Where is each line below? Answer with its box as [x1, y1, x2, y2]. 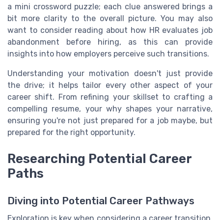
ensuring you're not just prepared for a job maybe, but [7, 115, 213, 125]
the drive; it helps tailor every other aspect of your [7, 80, 213, 90]
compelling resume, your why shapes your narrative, [7, 104, 213, 113]
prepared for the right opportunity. [7, 127, 136, 137]
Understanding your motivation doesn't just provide [7, 68, 213, 78]
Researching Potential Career [7, 151, 192, 166]
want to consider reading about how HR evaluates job [7, 25, 213, 35]
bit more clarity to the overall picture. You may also [7, 13, 213, 23]
